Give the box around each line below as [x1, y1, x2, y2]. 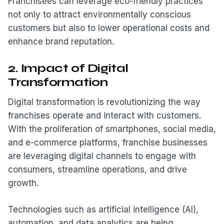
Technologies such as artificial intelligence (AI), [8, 204, 198, 214]
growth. [8, 178, 38, 188]
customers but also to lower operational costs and [8, 23, 209, 33]
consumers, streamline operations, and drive [8, 164, 187, 175]
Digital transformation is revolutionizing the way [8, 97, 200, 107]
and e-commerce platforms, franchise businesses [8, 137, 207, 148]
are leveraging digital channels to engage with [8, 151, 196, 161]
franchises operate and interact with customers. [8, 110, 201, 121]
